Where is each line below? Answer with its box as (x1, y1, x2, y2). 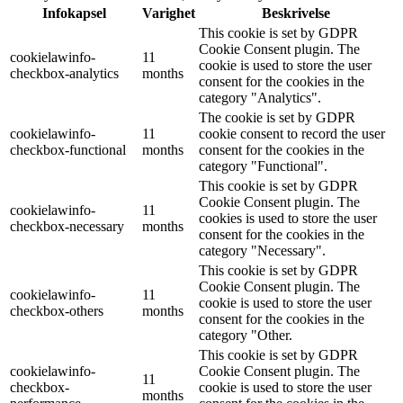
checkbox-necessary (10, 219, 124, 235)
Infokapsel (42, 5, 106, 22)
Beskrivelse (262, 5, 330, 22)
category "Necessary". (199, 243, 326, 259)
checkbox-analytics (10, 66, 119, 82)
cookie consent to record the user (199, 126, 385, 142)
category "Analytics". (199, 90, 321, 106)
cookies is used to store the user (199, 210, 377, 227)
